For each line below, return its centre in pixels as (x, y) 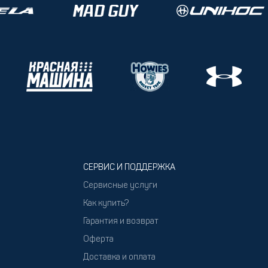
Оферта (98, 240)
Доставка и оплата (119, 258)
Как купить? (106, 204)
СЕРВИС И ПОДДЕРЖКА (129, 168)
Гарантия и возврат (121, 222)
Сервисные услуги (120, 186)
